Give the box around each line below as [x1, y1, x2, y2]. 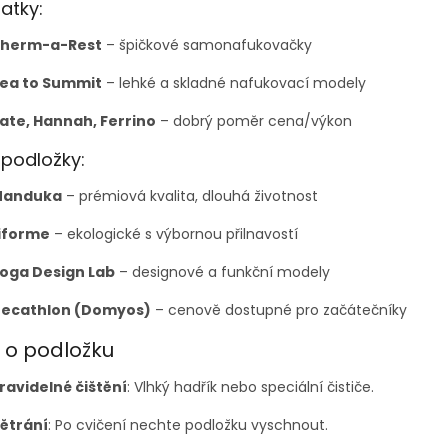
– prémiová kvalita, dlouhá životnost [62, 186, 318, 206]
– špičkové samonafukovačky [102, 35, 312, 55]
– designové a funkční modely [115, 262, 330, 282]
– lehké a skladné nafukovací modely [102, 73, 366, 93]
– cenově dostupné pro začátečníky [151, 300, 407, 320]
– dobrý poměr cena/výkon [156, 111, 352, 131]
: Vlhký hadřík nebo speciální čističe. [127, 376, 374, 397]
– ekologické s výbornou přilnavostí [50, 224, 298, 244]
